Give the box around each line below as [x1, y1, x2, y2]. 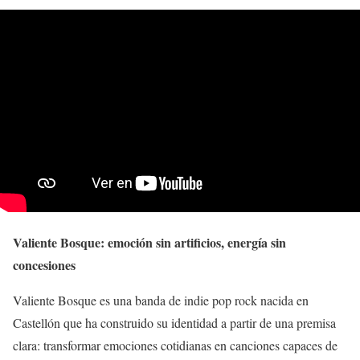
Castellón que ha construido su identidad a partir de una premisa [13, 314, 336, 332]
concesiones [13, 256, 76, 275]
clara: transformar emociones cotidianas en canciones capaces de [13, 337, 337, 354]
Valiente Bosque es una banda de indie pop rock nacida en [13, 292, 309, 309]
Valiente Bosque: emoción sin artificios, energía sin [13, 233, 286, 252]
